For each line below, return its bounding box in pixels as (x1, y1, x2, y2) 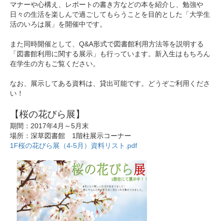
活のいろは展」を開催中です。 (10, 20, 107, 29)
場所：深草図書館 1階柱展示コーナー (10, 132, 131, 140)
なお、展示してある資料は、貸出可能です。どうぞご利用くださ (10, 79, 210, 88)
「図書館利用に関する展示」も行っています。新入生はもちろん (10, 50, 210, 58)
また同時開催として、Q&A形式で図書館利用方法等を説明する (10, 40, 204, 48)
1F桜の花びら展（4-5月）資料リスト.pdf (10, 142, 137, 150)
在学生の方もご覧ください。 (10, 60, 100, 68)
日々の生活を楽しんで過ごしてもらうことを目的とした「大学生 (10, 10, 210, 19)
